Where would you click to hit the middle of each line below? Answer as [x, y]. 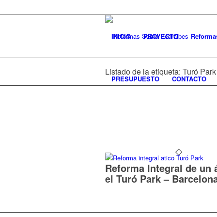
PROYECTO [161, 36]
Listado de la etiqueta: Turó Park [161, 71]
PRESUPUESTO [135, 79]
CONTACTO [189, 79]
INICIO [121, 36]
